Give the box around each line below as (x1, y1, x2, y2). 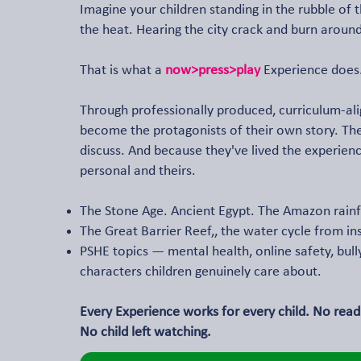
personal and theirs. (80, 164, 196, 179)
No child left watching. (80, 325, 211, 340)
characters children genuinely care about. (80, 264, 322, 280)
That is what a (80, 63, 165, 78)
